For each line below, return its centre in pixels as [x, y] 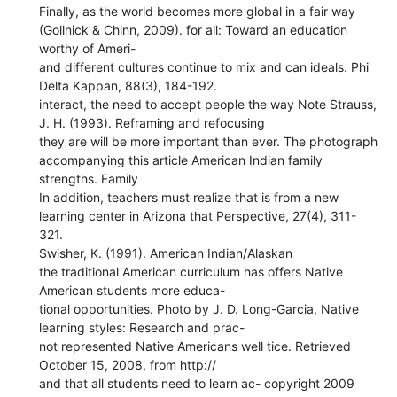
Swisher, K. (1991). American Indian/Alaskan [166, 253]
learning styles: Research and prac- [142, 327]
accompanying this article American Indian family [181, 160]
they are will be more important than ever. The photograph [209, 141]
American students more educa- [132, 290]
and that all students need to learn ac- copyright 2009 [197, 383]
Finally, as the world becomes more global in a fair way [198, 11]
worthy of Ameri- [88, 48]
